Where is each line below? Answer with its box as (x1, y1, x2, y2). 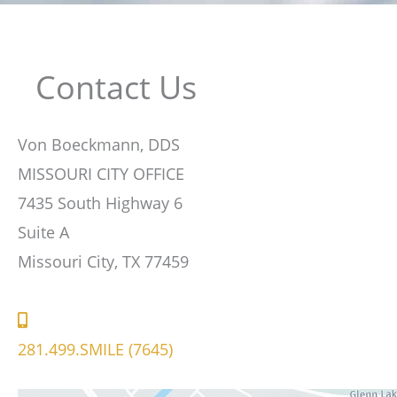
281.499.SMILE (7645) (18, 338, 173, 360)
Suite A (18, 221, 69, 243)
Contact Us (35, 65, 197, 109)
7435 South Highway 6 (18, 191, 183, 214)
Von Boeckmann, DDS (18, 133, 180, 155)
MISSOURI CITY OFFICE (18, 162, 184, 184)
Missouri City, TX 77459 (18, 250, 189, 272)
